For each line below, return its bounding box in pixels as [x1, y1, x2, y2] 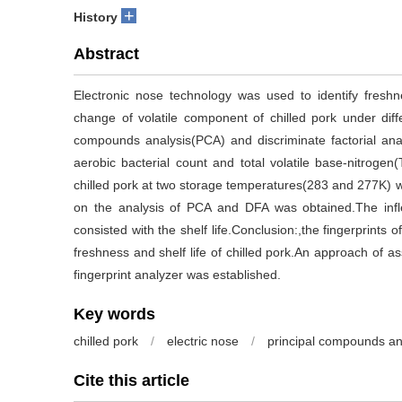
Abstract [74, 45, 139, 63]
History [74, 10, 118, 24]
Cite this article [74, 371, 189, 389]
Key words [74, 305, 155, 323]
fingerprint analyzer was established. [74, 267, 281, 282]
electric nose [167, 334, 239, 348]
